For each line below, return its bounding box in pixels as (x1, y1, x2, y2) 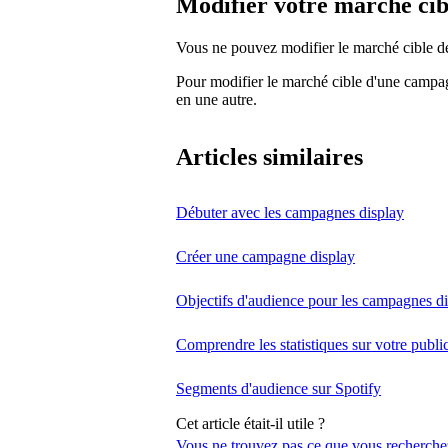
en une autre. (176, 90, 257, 108)
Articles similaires (176, 144, 363, 171)
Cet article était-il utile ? (176, 414, 325, 432)
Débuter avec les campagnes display (176, 204, 404, 222)
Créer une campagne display (176, 248, 355, 266)
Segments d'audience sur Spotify (176, 380, 381, 398)
